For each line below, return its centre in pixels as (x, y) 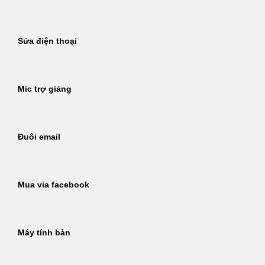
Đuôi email (39, 137)
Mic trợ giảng (45, 89)
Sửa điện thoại (47, 41)
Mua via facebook (54, 185)
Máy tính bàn (44, 233)
